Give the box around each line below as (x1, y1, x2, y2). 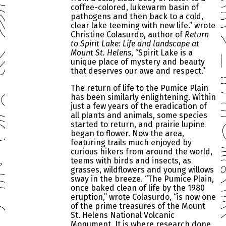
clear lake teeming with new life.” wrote (71, 21, 215, 31)
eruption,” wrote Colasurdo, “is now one (71, 192, 216, 202)
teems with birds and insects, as (71, 156, 191, 166)
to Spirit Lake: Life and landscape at (71, 39, 199, 49)
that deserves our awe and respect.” (71, 66, 205, 76)
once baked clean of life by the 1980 (71, 183, 205, 193)
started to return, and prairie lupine (71, 120, 205, 130)
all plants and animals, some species (71, 110, 207, 121)
